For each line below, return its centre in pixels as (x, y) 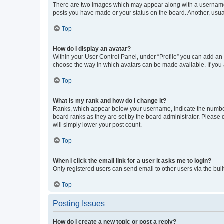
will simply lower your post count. (97, 125)
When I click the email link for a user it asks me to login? (132, 161)
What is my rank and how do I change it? (110, 101)
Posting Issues (79, 204)
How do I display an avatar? (92, 49)
